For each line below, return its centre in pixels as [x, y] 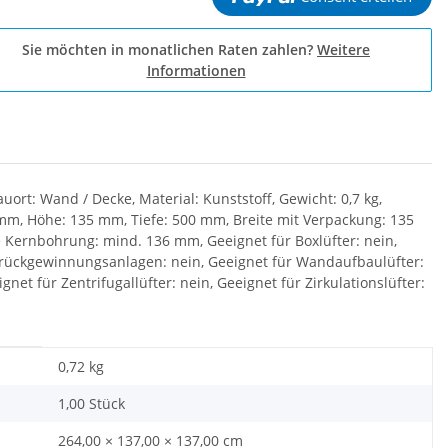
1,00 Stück [91, 403]
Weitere [343, 49]
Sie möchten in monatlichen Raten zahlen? [169, 49]
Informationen [196, 70]
